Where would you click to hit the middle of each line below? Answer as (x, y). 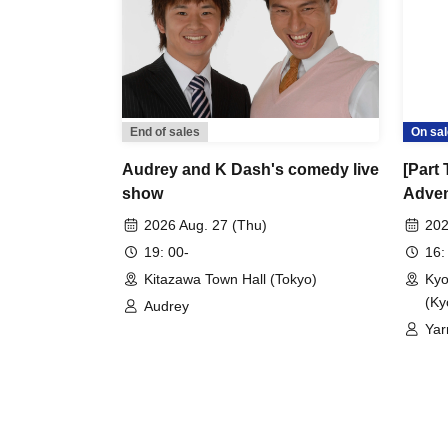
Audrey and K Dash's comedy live (250, 169)
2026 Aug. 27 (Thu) (205, 224)
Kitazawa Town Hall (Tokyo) (230, 278)
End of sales (165, 131)
